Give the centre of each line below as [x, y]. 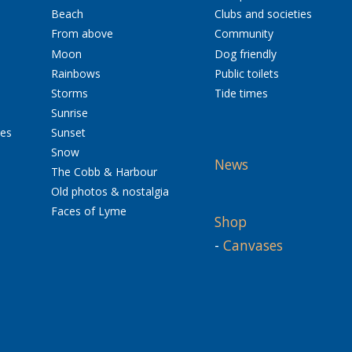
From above [82, 34]
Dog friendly [245, 53]
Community [244, 34]
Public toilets [246, 73]
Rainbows [75, 73]
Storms [69, 93]
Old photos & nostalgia [110, 192]
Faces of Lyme [88, 211]
